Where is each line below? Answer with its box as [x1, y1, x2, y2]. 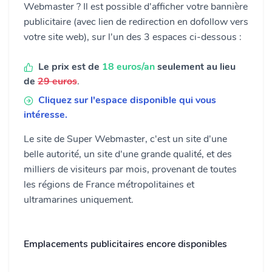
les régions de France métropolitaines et [24, 178, 194, 191]
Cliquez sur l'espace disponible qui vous [38, 93, 216, 107]
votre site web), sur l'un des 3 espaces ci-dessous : [24, 30, 242, 44]
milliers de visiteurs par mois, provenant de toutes [24, 163, 237, 176]
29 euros [38, 75, 77, 88]
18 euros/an [102, 60, 155, 73]
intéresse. [24, 108, 67, 121]
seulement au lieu [155, 60, 236, 73]
